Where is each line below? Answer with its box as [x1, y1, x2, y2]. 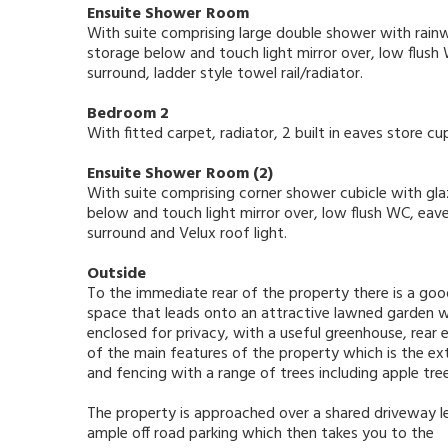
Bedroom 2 [87, 101, 169, 128]
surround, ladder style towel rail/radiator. [87, 61, 363, 88]
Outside [87, 261, 146, 288]
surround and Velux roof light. [87, 221, 287, 248]
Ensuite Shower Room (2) [87, 161, 273, 188]
